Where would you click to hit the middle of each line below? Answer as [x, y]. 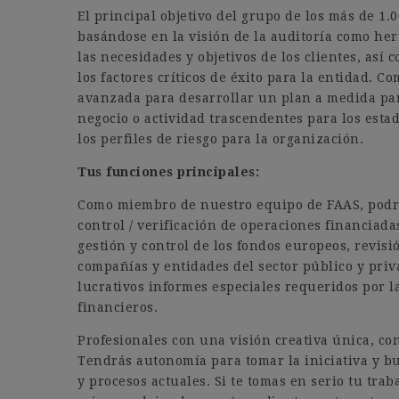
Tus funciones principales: [168, 172]
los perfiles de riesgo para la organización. [220, 139]
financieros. [118, 307]
